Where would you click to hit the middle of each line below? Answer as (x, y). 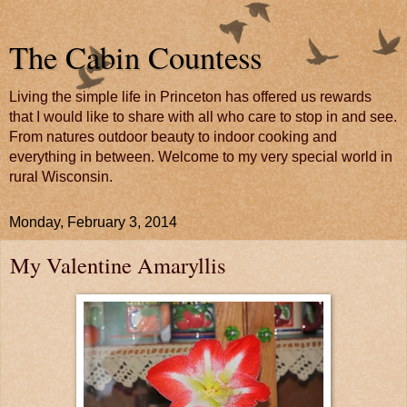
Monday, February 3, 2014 (93, 222)
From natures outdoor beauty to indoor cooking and (173, 137)
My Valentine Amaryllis (118, 265)
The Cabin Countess (135, 57)
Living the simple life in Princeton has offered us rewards (190, 97)
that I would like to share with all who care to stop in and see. (203, 117)
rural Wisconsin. (61, 177)
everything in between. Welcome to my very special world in (201, 157)
